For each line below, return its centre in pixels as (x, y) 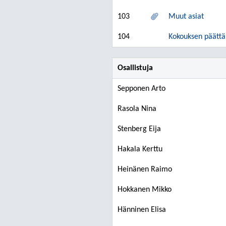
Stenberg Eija (139, 129)
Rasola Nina (137, 109)
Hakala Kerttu (140, 149)
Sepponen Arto (142, 89)
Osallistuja (135, 68)
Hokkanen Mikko (145, 190)
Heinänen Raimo (145, 169)
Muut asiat (186, 17)
